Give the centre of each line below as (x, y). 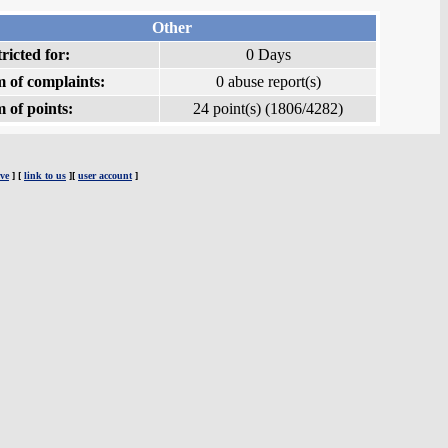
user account (105, 175)
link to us (45, 175)
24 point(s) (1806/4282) (268, 109)
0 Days (268, 55)
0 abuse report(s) (268, 82)
